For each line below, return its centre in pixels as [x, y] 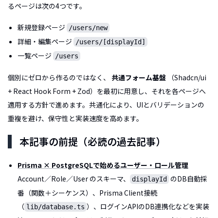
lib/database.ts [55, 207]
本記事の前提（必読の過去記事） [92, 141]
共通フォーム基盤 [139, 77]
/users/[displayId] [110, 42]
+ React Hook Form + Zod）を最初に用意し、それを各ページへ [107, 91]
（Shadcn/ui [186, 77]
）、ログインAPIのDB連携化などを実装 [148, 206]
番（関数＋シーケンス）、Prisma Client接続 [87, 192]
